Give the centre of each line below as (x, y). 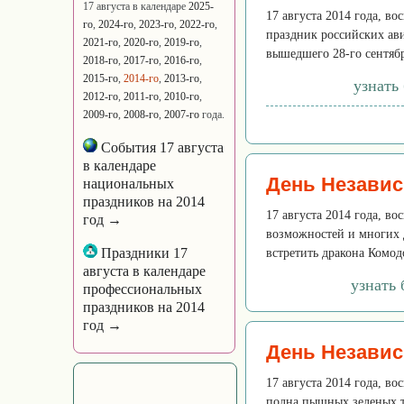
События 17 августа (161, 147)
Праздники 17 (142, 253)
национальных (129, 184)
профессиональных (142, 289)
